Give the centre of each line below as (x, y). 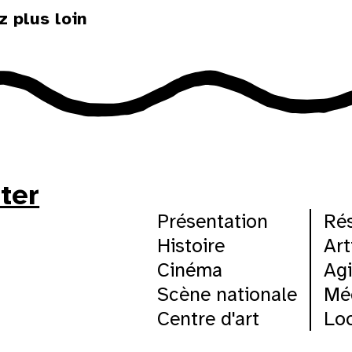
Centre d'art (208, 319)
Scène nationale (227, 295)
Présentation (212, 222)
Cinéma (189, 270)
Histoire (191, 246)
